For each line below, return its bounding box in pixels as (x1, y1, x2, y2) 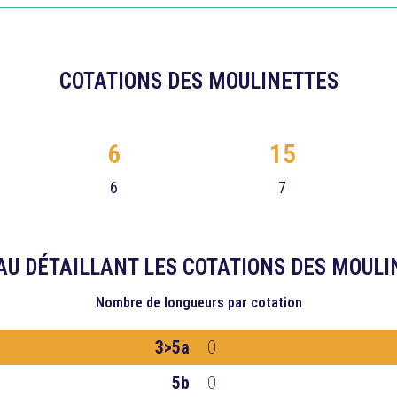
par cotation (227, 294, 302, 311)
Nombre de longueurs (95, 294, 224, 311)
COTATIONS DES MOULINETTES (58, 68, 339, 94)
